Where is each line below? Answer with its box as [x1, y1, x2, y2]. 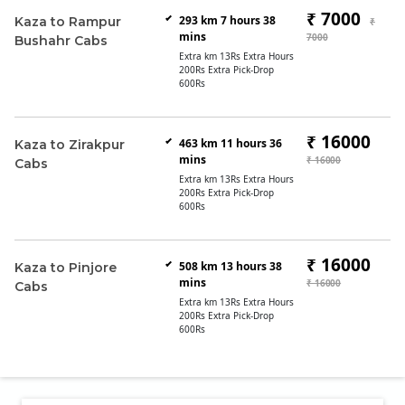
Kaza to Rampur [14, 14, 121, 30]
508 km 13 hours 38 [178, 259, 282, 274]
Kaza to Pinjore [14, 259, 117, 276]
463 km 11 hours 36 [178, 136, 282, 151]
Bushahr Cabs [14, 33, 108, 49]
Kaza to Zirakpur [14, 137, 125, 153]
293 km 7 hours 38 [178, 13, 276, 28]
